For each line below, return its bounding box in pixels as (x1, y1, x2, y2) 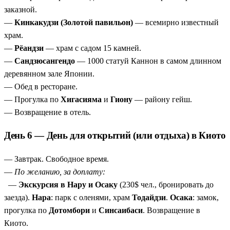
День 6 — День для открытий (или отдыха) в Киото (4, 130, 226, 141)
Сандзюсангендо (14, 56, 75, 65)
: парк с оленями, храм (51, 193, 132, 202)
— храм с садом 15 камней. (44, 43, 141, 52)
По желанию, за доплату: (14, 167, 105, 176)
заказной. (4, 5, 37, 14)
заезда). (4, 193, 32, 202)
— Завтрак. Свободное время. (4, 154, 109, 163)
